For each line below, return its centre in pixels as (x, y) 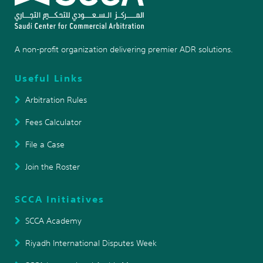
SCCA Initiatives (60, 199)
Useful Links (49, 78)
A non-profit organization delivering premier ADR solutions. (124, 49)
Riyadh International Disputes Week (91, 243)
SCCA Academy (53, 220)
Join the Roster (53, 166)
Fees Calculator (53, 122)
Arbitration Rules (56, 100)
